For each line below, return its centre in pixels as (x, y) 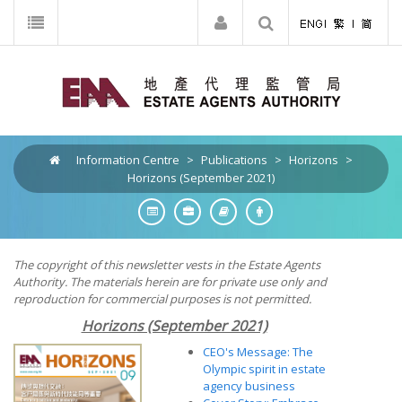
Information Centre (128, 160)
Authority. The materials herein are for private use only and (170, 282)
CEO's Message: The (258, 352)
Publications (234, 160)
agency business (249, 386)
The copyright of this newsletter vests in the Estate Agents (167, 265)
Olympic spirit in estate (264, 369)
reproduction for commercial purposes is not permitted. (162, 299)
